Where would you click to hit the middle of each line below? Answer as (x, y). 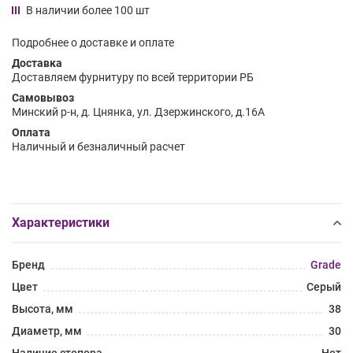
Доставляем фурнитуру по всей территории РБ (133, 77)
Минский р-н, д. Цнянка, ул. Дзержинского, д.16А (138, 111)
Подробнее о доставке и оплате (93, 42)
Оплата (31, 132)
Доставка (37, 63)
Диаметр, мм (47, 331)
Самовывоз (43, 97)
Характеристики (61, 222)
